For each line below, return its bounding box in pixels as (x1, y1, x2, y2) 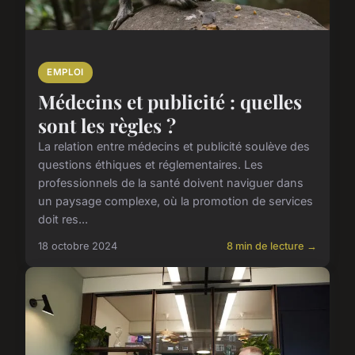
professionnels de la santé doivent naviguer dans (38, 175, 303, 189)
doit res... (38, 212, 88, 226)
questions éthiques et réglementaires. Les (38, 157, 263, 171)
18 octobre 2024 (38, 239, 117, 252)
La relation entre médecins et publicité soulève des (38, 139, 310, 153)
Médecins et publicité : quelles (38, 88, 302, 114)
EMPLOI (47, 66, 84, 78)
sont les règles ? (38, 112, 176, 138)
